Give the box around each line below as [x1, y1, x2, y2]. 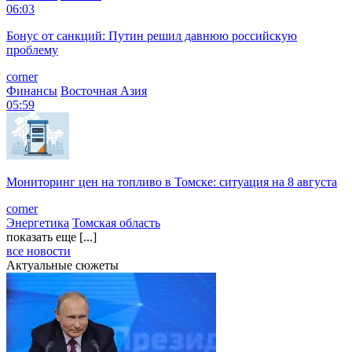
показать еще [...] [6, 229, 97, 244]
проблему [6, 42, 58, 57]
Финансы [6, 83, 57, 97]
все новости [6, 244, 71, 258]
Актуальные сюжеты [6, 258, 119, 272]
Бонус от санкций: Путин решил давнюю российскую [6, 28, 297, 42]
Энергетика [6, 215, 69, 229]
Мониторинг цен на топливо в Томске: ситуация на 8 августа [6, 174, 337, 189]
